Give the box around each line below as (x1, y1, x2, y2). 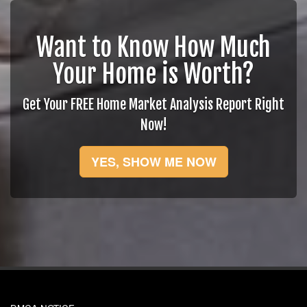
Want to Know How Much (36, 32, 271, 63)
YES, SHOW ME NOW (90, 153, 217, 171)
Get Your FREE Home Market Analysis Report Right (23, 96, 284, 113)
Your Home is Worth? (53, 59, 254, 90)
